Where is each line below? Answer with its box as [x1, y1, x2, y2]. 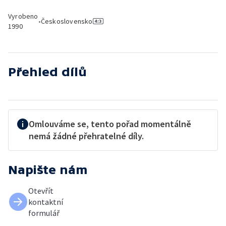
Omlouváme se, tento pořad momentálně [29, 118, 191, 130]
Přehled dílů [8, 65, 87, 79]
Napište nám [8, 163, 88, 177]
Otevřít [28, 186, 53, 196]
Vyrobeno [8, 12, 38, 21]
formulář [28, 208, 60, 218]
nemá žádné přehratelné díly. [29, 130, 144, 142]
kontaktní [28, 197, 63, 207]
